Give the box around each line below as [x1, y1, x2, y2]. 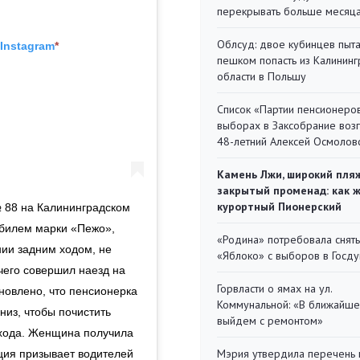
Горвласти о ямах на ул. [217, 281, 332, 296]
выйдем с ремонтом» [217, 313, 323, 328]
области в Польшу [217, 69, 306, 84]
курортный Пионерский [217, 199, 342, 214]
